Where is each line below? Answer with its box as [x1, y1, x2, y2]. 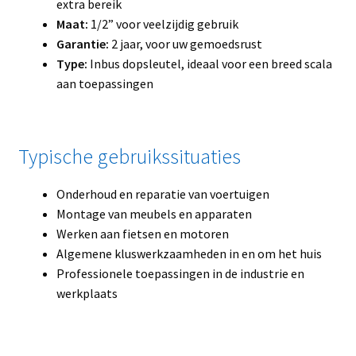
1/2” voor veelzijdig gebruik [87, 15, 238, 32]
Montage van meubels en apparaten [56, 205, 252, 222]
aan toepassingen [56, 75, 153, 91]
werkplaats [56, 284, 118, 301]
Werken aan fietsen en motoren [56, 225, 229, 242]
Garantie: [56, 35, 109, 52]
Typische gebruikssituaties [17, 143, 241, 169]
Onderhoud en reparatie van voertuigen [56, 185, 269, 202]
